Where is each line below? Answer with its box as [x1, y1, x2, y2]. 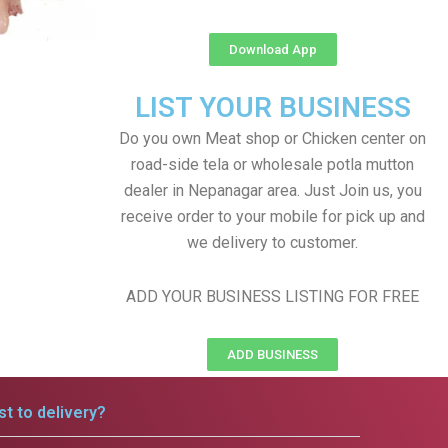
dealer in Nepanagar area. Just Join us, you [123, 181, 422, 200]
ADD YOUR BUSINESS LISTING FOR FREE [126, 287, 419, 306]
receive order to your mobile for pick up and [120, 207, 425, 226]
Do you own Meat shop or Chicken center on [119, 129, 426, 148]
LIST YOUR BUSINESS [134, 91, 411, 124]
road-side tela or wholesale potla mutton [131, 155, 414, 174]
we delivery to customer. [187, 233, 358, 252]
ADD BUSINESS [227, 347, 318, 362]
